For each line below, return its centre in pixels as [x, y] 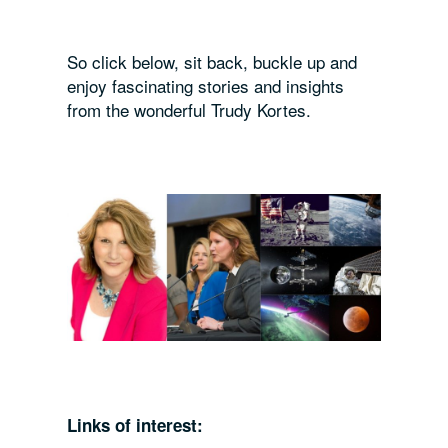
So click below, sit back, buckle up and [212, 62]
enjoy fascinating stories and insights [206, 86]
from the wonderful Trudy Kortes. [189, 110]
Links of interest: [135, 425]
